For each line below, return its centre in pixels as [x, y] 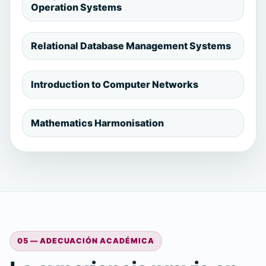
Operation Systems [76, 7]
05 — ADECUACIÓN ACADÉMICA [86, 241]
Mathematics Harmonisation [97, 123]
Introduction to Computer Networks [115, 85]
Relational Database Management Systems [131, 46]
